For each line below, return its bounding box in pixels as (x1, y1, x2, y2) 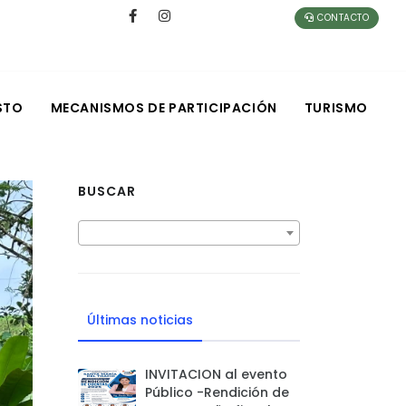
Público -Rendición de (145, 383, 289, 401)
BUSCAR (78, 182, 136, 200)
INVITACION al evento (145, 365, 287, 383)
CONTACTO (314, 11, 369, 24)
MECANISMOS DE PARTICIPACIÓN (50, 99, 277, 117)
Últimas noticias (87, 311, 193, 329)
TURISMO (304, 99, 368, 117)
